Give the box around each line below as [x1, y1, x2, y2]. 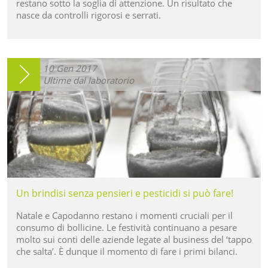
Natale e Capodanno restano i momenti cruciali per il [16, 209, 233, 221]
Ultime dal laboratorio [43, 74, 134, 86]
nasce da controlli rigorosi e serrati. [16, 8, 161, 21]
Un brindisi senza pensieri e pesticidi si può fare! [16, 186, 233, 200]
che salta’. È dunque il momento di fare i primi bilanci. [16, 245, 237, 257]
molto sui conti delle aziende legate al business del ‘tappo [16, 233, 252, 245]
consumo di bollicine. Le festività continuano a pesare [16, 221, 237, 233]
